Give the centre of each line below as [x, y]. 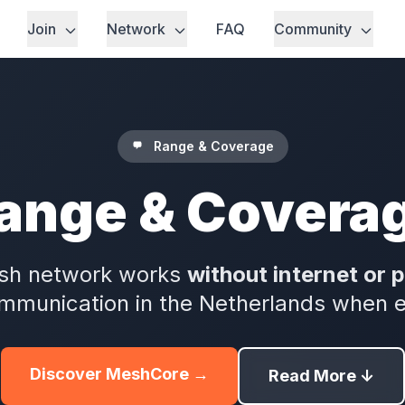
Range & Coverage [213, 146]
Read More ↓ [321, 376]
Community [315, 29]
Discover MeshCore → [119, 374]
